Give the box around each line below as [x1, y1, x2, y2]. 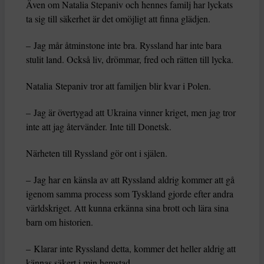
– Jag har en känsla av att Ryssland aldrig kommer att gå [26, 173, 235, 186]
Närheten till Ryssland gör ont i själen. [26, 147, 167, 160]
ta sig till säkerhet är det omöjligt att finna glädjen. [26, 12, 210, 25]
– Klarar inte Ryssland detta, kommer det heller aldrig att [26, 242, 236, 255]
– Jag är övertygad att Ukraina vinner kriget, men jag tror [26, 106, 236, 119]
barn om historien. [26, 216, 93, 229]
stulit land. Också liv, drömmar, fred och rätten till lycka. [26, 53, 233, 66]
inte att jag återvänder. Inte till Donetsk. [26, 120, 171, 133]
